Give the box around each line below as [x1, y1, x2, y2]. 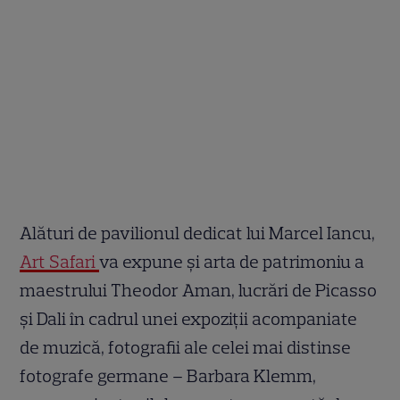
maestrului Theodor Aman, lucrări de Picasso [20, 279, 378, 302]
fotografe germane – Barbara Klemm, [20, 365, 317, 387]
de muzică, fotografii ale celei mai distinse [20, 337, 352, 359]
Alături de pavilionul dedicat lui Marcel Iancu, [20, 222, 376, 245]
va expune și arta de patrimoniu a [99, 251, 365, 273]
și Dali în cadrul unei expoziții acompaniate [20, 308, 358, 330]
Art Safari [20, 251, 100, 273]
